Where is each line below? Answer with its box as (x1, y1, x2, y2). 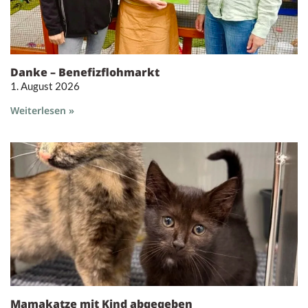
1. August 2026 (10, 80, 80, 93)
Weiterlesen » (10, 104, 74, 118)
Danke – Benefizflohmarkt (10, 65, 159, 80)
